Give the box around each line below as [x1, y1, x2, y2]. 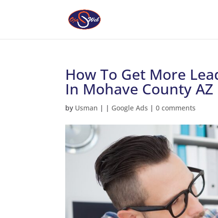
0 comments [156, 103, 196, 112]
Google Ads [111, 103, 148, 112]
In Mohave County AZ [65, 79, 214, 99]
